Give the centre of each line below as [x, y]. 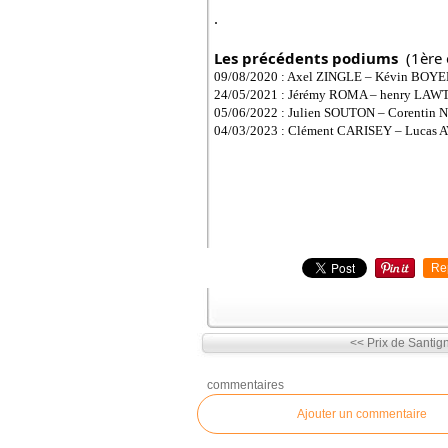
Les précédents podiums [308, 58]
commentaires [245, 385]
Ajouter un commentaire [362, 414]
